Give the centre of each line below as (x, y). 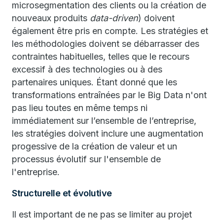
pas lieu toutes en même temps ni (80, 108)
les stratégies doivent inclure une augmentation (108, 133)
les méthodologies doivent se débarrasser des (106, 44)
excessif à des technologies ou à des (87, 69)
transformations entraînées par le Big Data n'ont (109, 95)
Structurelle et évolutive (62, 193)
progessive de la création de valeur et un (94, 146)
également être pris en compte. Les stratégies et (110, 31)
